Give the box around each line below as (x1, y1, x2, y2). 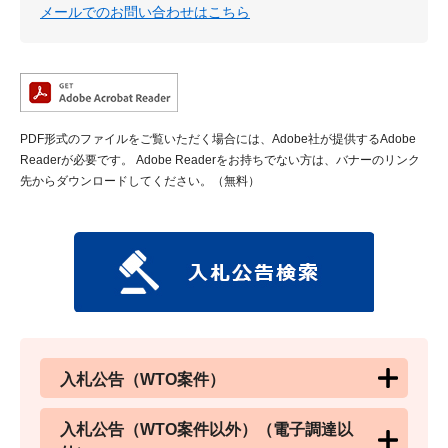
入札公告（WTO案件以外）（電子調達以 (60, 420, 353, 438)
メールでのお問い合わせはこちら (40, 3, 250, 20)
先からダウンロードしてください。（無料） (20, 173, 260, 188)
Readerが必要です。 (20, 152, 133, 167)
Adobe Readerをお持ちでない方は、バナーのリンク (133, 152, 420, 167)
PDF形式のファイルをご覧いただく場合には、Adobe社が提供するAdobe (20, 131, 416, 146)
